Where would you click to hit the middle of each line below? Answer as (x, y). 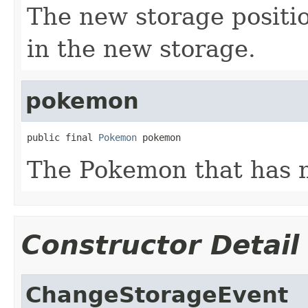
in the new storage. (141, 48)
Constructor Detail (160, 245)
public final (63, 137)
